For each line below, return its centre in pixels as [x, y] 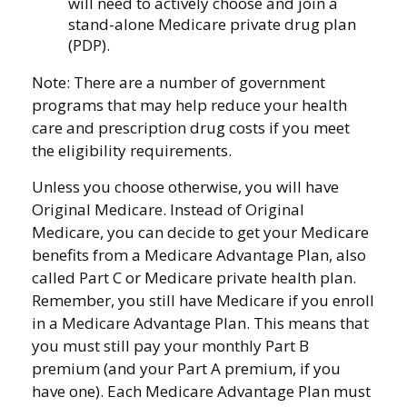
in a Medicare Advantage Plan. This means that [200, 323]
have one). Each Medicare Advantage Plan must [201, 391]
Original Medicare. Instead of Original [168, 209]
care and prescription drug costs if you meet [191, 128]
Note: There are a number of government [179, 82]
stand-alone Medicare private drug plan [212, 24]
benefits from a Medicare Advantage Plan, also [199, 255]
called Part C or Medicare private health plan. [194, 278]
